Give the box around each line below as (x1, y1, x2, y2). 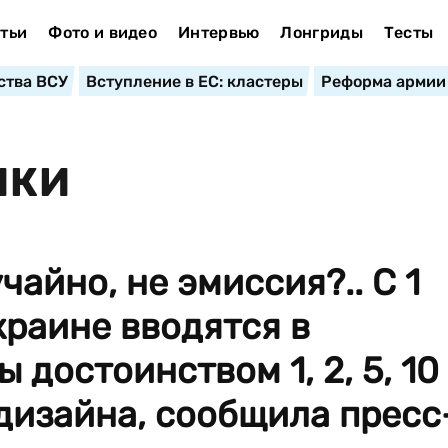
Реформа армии (320, 72, 446, 91)
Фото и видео (48, 23, 158, 42)
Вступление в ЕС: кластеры (85, 72, 303, 91)
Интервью (177, 23, 260, 42)
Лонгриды (280, 23, 363, 42)
